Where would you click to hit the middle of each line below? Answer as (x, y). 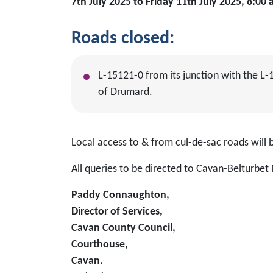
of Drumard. (125, 92)
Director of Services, (117, 212)
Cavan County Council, (123, 228)
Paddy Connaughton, (120, 195)
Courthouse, (100, 245)
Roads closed (120, 39)
